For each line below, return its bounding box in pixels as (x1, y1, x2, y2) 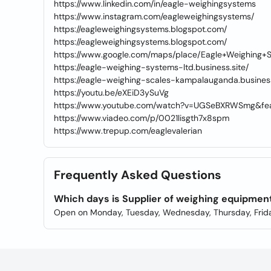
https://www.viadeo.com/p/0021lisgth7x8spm (54, 113, 229, 123)
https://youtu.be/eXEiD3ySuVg (54, 87, 169, 98)
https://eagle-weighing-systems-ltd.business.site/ (54, 62, 249, 73)
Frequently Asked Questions (54, 167, 221, 183)
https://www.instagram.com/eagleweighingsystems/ (54, 11, 254, 22)
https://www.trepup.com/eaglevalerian (54, 125, 202, 136)
